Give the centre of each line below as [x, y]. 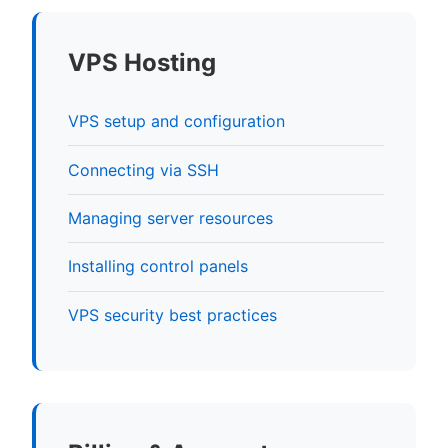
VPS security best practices [172, 314]
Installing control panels [158, 266]
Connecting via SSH [143, 169]
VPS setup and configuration [176, 121]
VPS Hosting [142, 62]
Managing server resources [170, 217]
